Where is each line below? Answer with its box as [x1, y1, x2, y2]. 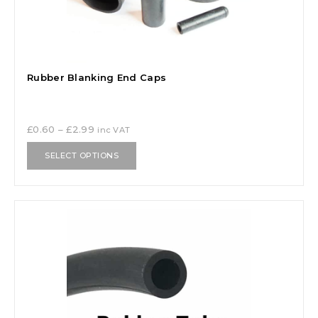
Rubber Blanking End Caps [27, 72, 167, 84]
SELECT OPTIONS [45, 150, 119, 160]
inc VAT [97, 124, 131, 135]
